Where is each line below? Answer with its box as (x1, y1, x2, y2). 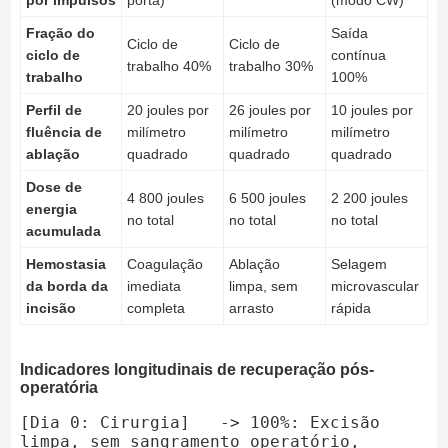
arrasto (228, 300, 274, 317)
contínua (330, 47, 386, 64)
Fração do (25, 25, 95, 42)
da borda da (25, 278, 108, 295)
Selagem (330, 256, 387, 273)
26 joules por (228, 102, 311, 119)
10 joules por (330, 102, 413, 119)
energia (25, 201, 77, 218)
